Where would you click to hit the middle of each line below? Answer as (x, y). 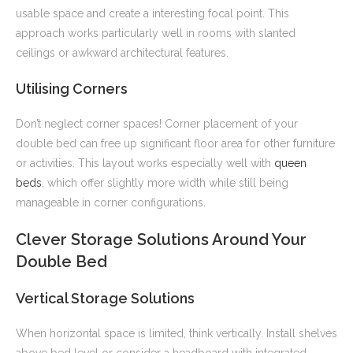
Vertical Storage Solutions (105, 299)
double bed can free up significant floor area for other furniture (175, 144)
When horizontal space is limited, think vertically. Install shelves (176, 334)
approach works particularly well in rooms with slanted (156, 33)
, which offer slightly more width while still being (165, 183)
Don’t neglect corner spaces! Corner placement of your (157, 124)
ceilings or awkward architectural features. (122, 53)
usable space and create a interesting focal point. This (152, 14)
